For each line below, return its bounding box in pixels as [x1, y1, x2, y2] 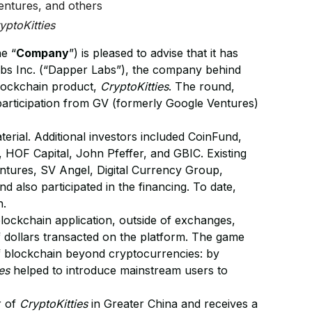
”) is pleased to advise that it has [69, 46, 239, 60]
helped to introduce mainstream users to [10, 263, 228, 277]
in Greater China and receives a [88, 297, 258, 311]
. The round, [169, 79, 235, 93]
